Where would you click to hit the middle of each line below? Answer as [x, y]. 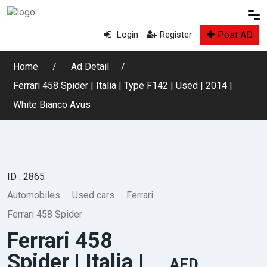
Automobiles [34, 195]
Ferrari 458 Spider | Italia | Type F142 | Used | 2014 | [123, 86]
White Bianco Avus [52, 105]
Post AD [235, 35]
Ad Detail [90, 66]
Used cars [93, 195]
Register [176, 35]
